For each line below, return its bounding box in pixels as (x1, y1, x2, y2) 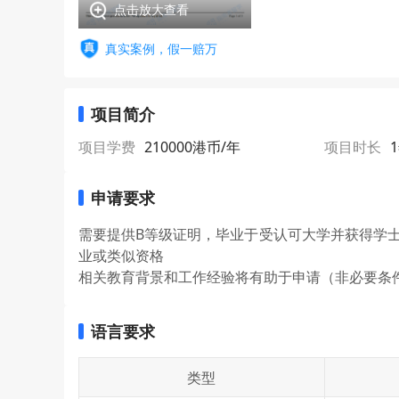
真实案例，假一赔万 (105, 39, 217, 57)
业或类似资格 (78, 246, 164, 266)
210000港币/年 (144, 137, 240, 158)
